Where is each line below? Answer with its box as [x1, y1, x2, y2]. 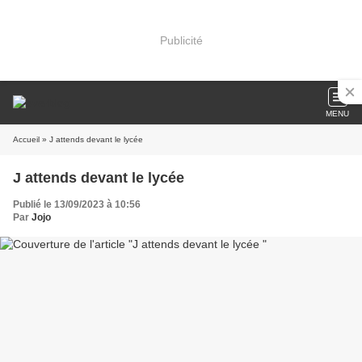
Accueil [13, 135, 40, 144]
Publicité [159, 33, 203, 47]
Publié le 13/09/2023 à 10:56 [13, 199, 141, 210]
